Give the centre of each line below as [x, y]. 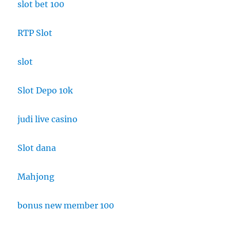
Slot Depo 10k [45, 90]
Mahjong [36, 177]
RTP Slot [35, 33]
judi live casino [48, 119]
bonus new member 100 [66, 205]
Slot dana [37, 148]
